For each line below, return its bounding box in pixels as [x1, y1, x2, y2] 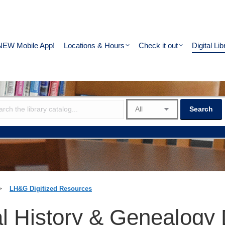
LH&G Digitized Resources [10, 185, 92, 192]
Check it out [139, 41, 178, 50]
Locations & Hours [64, 41, 125, 50]
